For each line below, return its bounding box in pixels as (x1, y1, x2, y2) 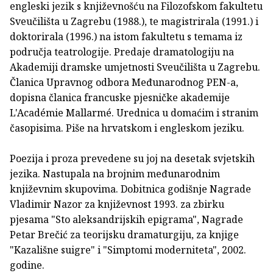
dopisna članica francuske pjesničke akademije (10, 90, 230, 104)
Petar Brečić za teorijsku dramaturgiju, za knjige (10, 227, 239, 241)
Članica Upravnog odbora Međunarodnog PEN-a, (10, 75, 238, 89)
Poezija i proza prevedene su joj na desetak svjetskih (10, 151, 255, 165)
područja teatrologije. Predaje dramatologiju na (10, 44, 234, 58)
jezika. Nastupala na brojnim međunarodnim (10, 166, 220, 180)
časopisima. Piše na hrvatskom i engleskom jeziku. (10, 121, 244, 135)
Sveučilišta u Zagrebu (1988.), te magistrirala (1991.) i (10, 14, 258, 28)
